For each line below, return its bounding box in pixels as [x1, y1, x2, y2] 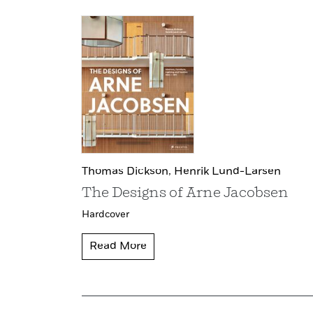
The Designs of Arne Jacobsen [82, 187, 289, 201]
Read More [89, 241, 147, 253]
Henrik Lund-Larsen [174, 166, 281, 178]
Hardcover [82, 210, 129, 220]
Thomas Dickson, [82, 166, 174, 178]
